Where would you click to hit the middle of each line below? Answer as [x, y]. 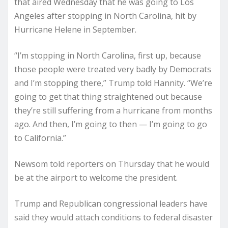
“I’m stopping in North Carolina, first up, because [108, 55]
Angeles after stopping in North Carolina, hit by [105, 16]
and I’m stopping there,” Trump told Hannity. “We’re [113, 83]
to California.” [40, 138]
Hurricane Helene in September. [75, 29]
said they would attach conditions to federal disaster [113, 217]
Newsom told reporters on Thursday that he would [112, 164]
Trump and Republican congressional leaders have [111, 203]
